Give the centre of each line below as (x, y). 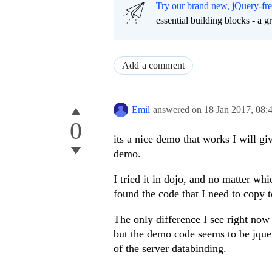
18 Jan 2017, (230, 110)
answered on (178, 110)
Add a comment (154, 66)
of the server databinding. (170, 249)
